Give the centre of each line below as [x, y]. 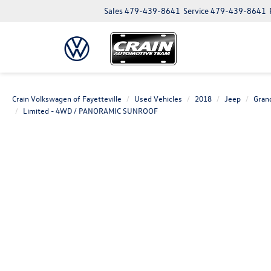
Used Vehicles [158, 98]
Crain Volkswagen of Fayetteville [67, 98]
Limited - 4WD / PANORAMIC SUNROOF [90, 110]
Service [196, 11]
